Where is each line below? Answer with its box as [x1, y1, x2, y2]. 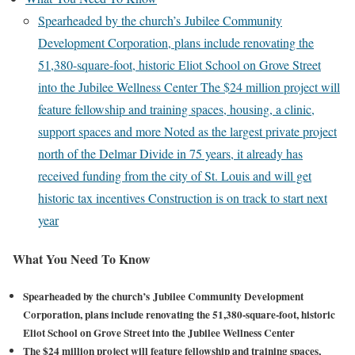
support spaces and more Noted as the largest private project [38, 123, 337, 139]
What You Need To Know [13, 250, 151, 269]
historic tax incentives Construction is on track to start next [38, 189, 327, 206]
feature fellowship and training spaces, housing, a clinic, [38, 101, 315, 117]
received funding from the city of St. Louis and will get [38, 167, 311, 184]
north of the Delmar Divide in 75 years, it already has [38, 145, 303, 162]
